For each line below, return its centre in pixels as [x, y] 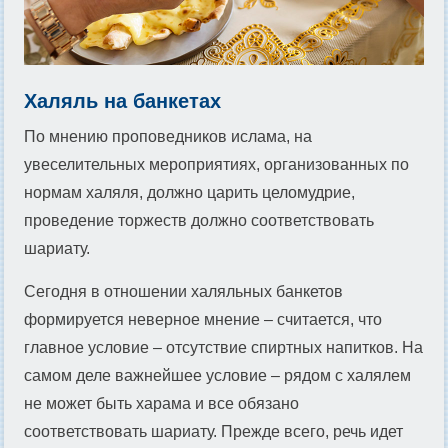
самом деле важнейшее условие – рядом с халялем [217, 375]
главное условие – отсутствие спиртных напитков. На [223, 347]
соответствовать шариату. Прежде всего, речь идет [213, 431]
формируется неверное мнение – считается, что [203, 319]
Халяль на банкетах [122, 101]
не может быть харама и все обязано [161, 403]
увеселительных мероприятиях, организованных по [216, 164]
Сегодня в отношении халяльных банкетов [183, 291]
